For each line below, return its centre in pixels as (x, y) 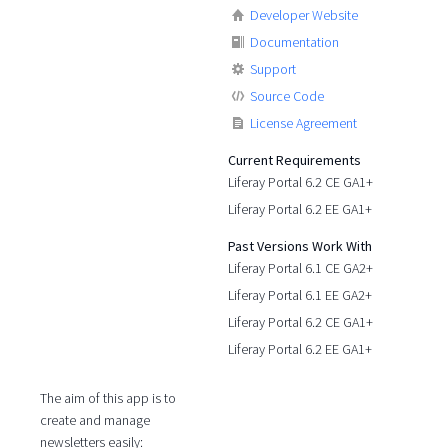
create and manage (94, 420)
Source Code (287, 95)
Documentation (295, 41)
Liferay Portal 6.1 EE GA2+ (300, 294)
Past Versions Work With (300, 245)
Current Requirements (295, 159)
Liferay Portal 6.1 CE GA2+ (301, 267)
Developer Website (304, 14)
